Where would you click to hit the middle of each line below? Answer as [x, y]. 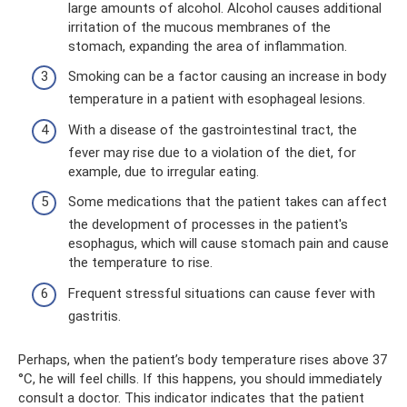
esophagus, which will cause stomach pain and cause [228, 243]
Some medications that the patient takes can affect [228, 202]
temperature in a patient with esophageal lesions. [217, 99]
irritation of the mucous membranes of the [199, 27]
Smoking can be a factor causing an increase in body [227, 76]
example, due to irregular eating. [164, 171]
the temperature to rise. [140, 263]
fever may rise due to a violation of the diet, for [212, 152]
